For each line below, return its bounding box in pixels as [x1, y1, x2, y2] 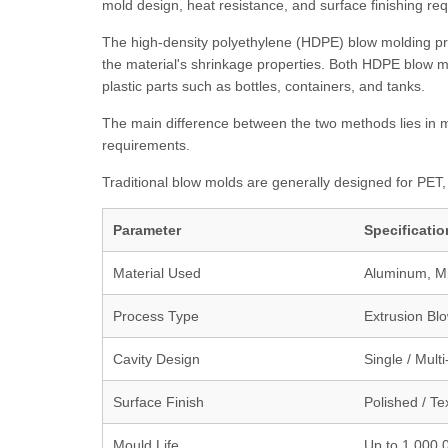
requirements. [102, 137, 190, 153]
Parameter [113, 222, 181, 238]
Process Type [113, 308, 199, 324]
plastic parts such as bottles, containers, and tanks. [102, 78, 425, 94]
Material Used [113, 265, 201, 281]
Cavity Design [113, 351, 200, 367]
